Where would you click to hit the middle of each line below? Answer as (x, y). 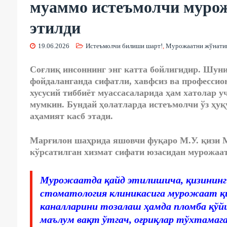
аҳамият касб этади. (71, 116)
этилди (55, 28)
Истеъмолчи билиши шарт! (124, 46)
